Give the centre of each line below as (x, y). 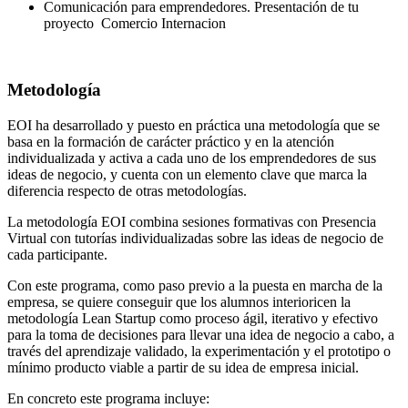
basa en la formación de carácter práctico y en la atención (171, 141)
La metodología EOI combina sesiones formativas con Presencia (192, 221)
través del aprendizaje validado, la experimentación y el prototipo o (199, 351)
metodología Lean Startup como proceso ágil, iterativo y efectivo (193, 318)
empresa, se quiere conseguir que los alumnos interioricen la (179, 301)
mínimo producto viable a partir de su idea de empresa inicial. (183, 367)
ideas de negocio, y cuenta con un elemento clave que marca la (187, 174)
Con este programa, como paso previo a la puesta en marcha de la (195, 285)
